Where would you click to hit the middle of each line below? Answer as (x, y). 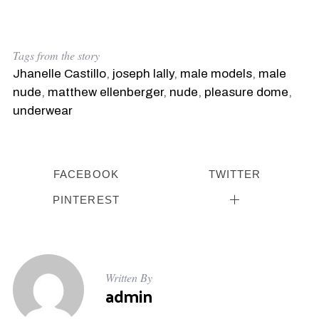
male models (216, 74)
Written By (129, 277)
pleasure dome (246, 93)
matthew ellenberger (105, 93)
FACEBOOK (86, 174)
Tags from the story (56, 56)
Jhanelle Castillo (59, 74)
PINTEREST (86, 200)
